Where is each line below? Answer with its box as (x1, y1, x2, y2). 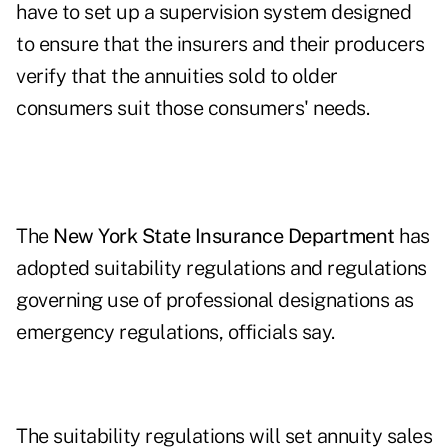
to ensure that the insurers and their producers (16, 32, 425, 57)
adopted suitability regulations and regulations (16, 256, 427, 281)
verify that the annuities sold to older (16, 64, 338, 89)
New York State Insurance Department (53, 224, 395, 249)
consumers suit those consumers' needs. (16, 96, 369, 121)
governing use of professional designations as (16, 288, 414, 313)
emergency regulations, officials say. (16, 320, 335, 345)
